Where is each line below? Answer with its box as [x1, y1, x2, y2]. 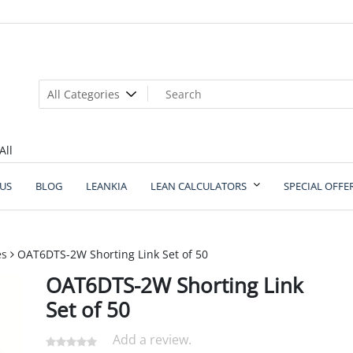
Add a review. [112, 331, 191, 348]
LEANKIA [86, 179, 127, 193]
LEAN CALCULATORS [150, 179, 247, 193]
